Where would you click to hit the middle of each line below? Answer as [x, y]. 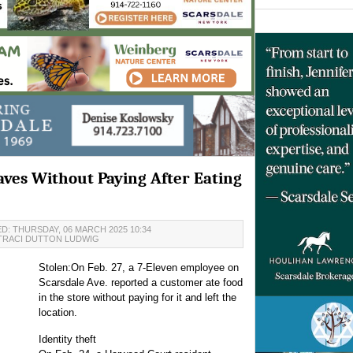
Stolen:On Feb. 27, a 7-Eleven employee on [139, 268]
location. [58, 313]
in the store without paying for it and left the [137, 298]
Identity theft [67, 340]
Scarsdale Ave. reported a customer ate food [141, 283]
